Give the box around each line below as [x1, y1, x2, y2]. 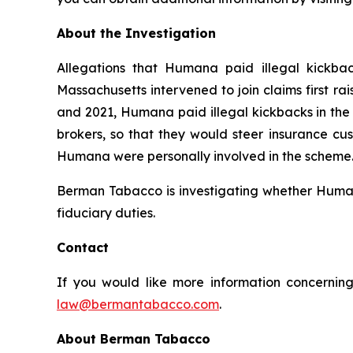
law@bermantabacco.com [57, 295, 219, 312]
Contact [57, 239, 109, 255]
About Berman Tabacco [57, 330, 210, 347]
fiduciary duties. [57, 204, 155, 221]
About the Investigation [57, 24, 216, 41]
